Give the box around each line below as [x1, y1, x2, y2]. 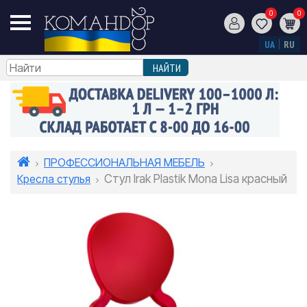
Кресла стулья [17, 172, 90, 186]
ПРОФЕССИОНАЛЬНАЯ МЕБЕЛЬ [44, 156, 205, 169]
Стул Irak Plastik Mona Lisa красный [104, 172, 287, 186]
